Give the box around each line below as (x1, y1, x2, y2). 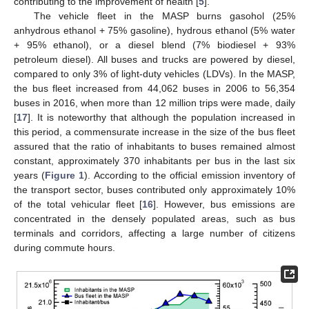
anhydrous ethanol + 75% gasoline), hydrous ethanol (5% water (14, 25, 295, 37)
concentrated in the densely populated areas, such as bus (14, 213, 295, 225)
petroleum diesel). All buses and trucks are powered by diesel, (14, 54, 295, 66)
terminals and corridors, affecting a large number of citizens (14, 228, 295, 239)
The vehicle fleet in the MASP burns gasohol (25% (33, 10, 295, 22)
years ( (14, 170, 46, 181)
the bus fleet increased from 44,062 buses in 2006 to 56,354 (14, 83, 295, 94)
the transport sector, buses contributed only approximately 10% (14, 184, 295, 196)
